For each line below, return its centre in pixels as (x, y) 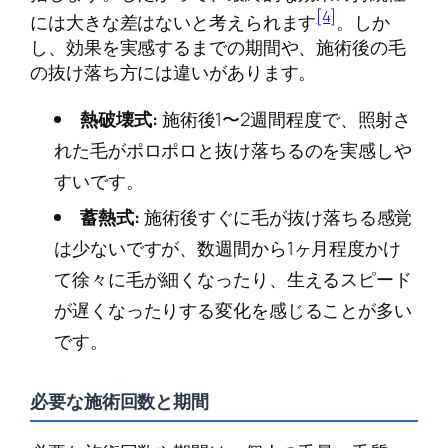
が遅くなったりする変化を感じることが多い (233, 309)
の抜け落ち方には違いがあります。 (173, 72)
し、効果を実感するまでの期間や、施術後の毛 (218, 47)
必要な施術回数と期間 (119, 400)
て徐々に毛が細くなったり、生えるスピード (233, 278)
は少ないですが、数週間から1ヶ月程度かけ (227, 247)
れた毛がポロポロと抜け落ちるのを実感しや (233, 149)
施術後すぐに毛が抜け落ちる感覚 (276, 216)
